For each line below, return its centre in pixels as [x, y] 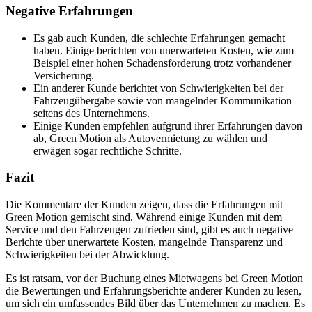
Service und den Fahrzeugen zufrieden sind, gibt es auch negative [149, 230]
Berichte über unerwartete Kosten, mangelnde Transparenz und [144, 242]
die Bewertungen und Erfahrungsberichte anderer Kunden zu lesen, [154, 291]
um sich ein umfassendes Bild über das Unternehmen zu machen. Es [155, 304]
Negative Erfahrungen [69, 10]
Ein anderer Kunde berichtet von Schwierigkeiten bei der [158, 88]
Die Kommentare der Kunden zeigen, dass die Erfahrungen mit [144, 205]
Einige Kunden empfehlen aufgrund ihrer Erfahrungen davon [168, 125]
